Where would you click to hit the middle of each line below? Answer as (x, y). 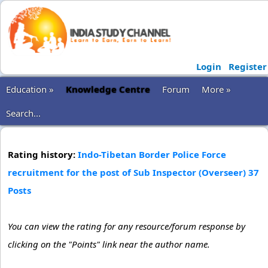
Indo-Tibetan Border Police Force (152, 154)
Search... (23, 113)
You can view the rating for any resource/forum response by (127, 226)
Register (247, 66)
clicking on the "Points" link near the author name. (109, 244)
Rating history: (43, 154)
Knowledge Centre (108, 89)
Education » (30, 89)
